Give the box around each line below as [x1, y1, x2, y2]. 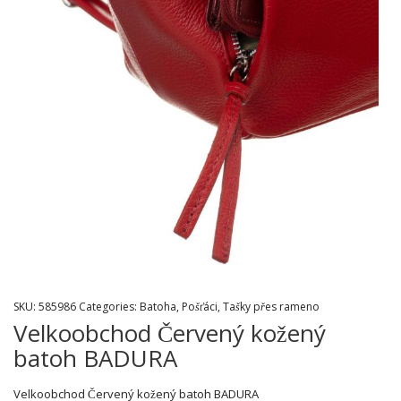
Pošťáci [182, 298, 218, 314]
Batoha [140, 298, 176, 314]
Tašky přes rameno [223, 298, 320, 314]
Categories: [79, 298, 140, 314]
